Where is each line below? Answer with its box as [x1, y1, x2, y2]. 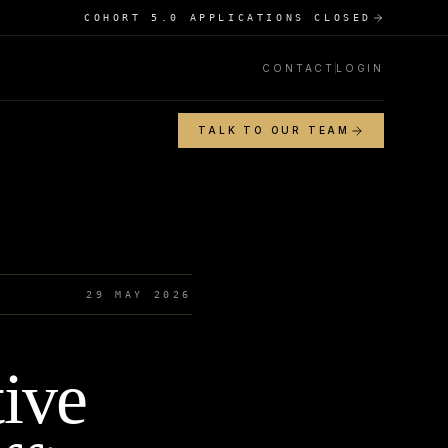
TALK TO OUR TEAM [198, 124, 350, 136]
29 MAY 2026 [86, 289, 192, 300]
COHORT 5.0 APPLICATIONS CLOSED [84, 12, 372, 23]
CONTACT [262, 61, 335, 74]
